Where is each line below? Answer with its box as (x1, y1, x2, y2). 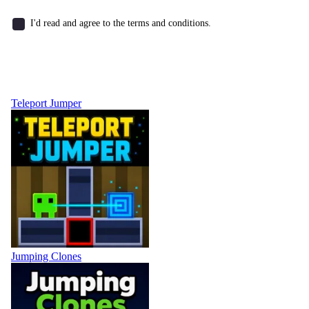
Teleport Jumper (11, 97, 81, 109)
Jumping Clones (11, 250, 81, 262)
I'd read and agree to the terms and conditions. (30, 17, 211, 28)
